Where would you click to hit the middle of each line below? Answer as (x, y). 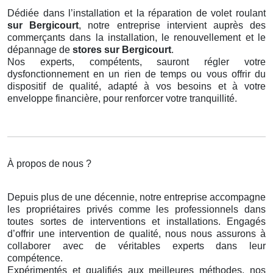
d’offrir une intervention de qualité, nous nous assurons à (136, 234)
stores (87, 50)
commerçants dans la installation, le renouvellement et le (136, 38)
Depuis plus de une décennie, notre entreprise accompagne (136, 197)
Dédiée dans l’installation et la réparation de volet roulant (136, 13)
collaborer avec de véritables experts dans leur (136, 246)
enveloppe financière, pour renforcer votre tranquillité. (122, 99)
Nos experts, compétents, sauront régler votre (136, 62)
